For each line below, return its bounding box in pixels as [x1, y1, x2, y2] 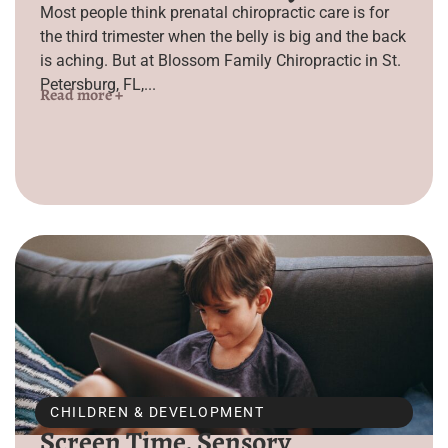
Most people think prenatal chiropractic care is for [40, 3, 389, 23]
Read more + [40, 83, 123, 106]
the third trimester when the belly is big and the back [40, 27, 406, 47]
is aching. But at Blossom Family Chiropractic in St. [40, 51, 401, 71]
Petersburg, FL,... [40, 75, 156, 95]
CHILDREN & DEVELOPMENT [50, 403, 264, 420]
